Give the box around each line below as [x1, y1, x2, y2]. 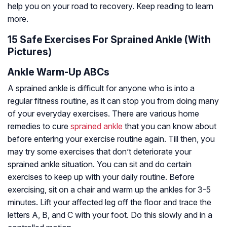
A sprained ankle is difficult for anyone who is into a [8, 83, 195, 94]
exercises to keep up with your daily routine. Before [8, 172, 195, 182]
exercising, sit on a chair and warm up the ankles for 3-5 [8, 184, 211, 195]
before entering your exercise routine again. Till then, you [8, 134, 215, 144]
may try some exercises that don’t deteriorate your [8, 146, 192, 157]
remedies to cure [8, 121, 70, 132]
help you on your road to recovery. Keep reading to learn [8, 1, 213, 12]
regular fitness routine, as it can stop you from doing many [8, 96, 219, 106]
